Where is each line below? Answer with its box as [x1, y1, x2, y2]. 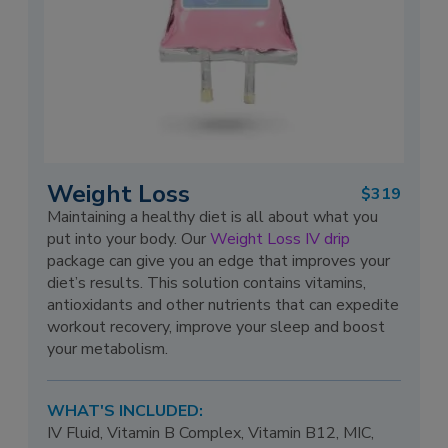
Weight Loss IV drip [210, 228, 351, 251]
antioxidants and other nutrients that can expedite [47, 294, 400, 317]
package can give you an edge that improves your [47, 250, 391, 273]
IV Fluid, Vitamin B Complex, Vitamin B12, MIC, [47, 421, 375, 444]
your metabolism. [47, 338, 169, 361]
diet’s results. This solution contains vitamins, [47, 272, 367, 295]
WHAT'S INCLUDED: [47, 399, 204, 422]
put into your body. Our [47, 228, 211, 251]
